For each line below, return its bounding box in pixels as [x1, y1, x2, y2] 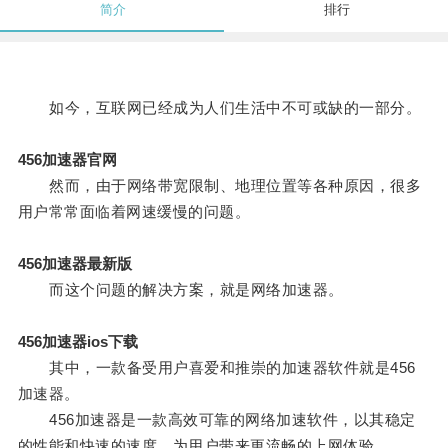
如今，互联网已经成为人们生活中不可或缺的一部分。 [17, 99, 422, 117]
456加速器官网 [17, 151, 117, 169]
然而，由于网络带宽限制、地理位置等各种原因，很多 [17, 177, 422, 195]
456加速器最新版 [17, 255, 132, 273]
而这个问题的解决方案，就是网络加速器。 [17, 281, 344, 299]
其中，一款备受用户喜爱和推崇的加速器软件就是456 [17, 359, 416, 377]
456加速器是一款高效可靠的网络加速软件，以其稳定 [17, 411, 416, 429]
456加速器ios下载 [17, 333, 138, 351]
